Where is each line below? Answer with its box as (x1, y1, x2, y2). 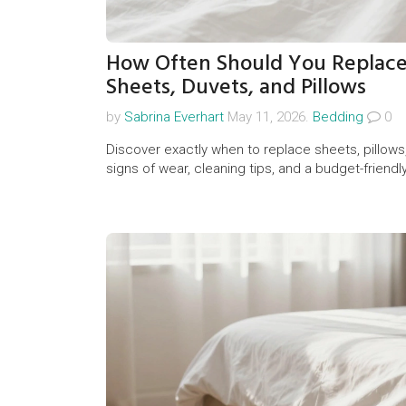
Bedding (313, 109, 363, 126)
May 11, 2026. (224, 109, 313, 126)
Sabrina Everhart (124, 109, 224, 126)
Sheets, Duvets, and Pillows (106, 69, 366, 105)
